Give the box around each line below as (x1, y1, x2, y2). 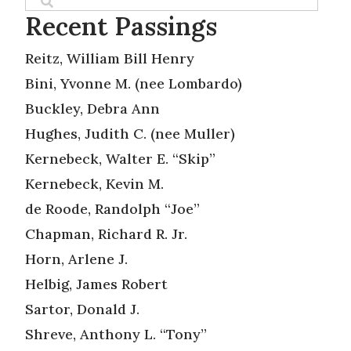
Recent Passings (25, 9, 217, 42)
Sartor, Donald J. (25, 299, 139, 318)
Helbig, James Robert (25, 274, 168, 293)
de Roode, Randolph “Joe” (25, 199, 200, 218)
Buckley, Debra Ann (25, 99, 160, 118)
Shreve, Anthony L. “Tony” (25, 324, 207, 343)
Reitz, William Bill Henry (25, 49, 194, 67)
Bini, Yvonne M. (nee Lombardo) (25, 74, 242, 92)
